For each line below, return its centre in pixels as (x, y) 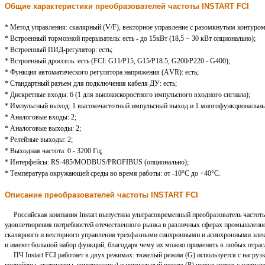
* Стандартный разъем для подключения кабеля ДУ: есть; (91, 84)
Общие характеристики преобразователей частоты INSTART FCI (127, 7)
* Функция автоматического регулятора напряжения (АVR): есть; (102, 72)
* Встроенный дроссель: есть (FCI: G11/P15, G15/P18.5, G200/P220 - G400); (117, 61)
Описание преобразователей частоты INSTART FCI (101, 195)
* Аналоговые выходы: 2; (43, 129)
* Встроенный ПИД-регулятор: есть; (59, 50)
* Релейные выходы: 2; (39, 140)
